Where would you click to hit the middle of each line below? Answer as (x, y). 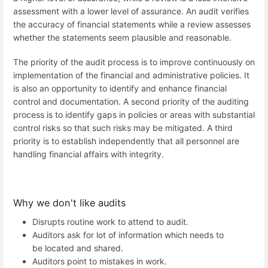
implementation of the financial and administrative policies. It (131, 75)
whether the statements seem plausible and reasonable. (122, 37)
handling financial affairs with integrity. (89, 154)
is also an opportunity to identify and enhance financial (120, 89)
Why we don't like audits (70, 203)
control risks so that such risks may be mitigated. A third (123, 128)
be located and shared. (78, 248)
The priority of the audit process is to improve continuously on (134, 62)
